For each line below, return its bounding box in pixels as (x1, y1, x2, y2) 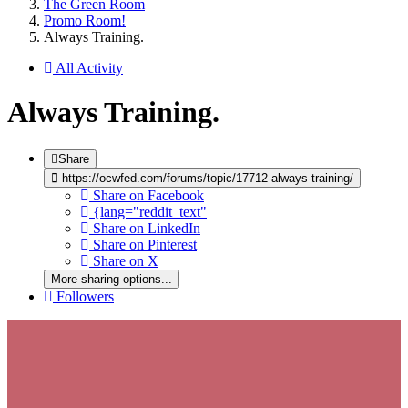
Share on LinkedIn (93, 219, 200, 236)
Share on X (93, 252, 158, 269)
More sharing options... (51, 271, 172, 286)
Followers (56, 288, 114, 304)
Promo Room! (44, 12, 126, 28)
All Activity (56, 59, 123, 76)
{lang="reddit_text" (93, 203, 207, 219)
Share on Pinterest (93, 236, 197, 252)
